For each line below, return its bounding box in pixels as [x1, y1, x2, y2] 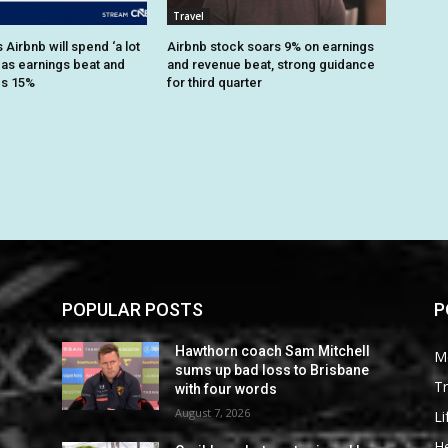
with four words [175, 381, 278, 398]
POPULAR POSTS [62, 299, 203, 321]
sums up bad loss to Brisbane [175, 362, 370, 379]
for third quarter [167, 75, 263, 91]
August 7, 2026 [175, 405, 251, 421]
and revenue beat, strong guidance [167, 57, 376, 73]
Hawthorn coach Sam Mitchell [175, 343, 371, 360]
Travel [173, 9, 205, 24]
